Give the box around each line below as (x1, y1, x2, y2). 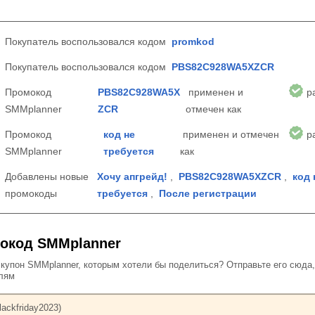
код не (103, 128, 135, 140)
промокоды (5, 187, 63, 199)
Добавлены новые (5, 170, 89, 182)
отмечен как (186, 103, 242, 115)
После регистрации (158, 187, 257, 199)
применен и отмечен (180, 128, 280, 140)
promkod (172, 35, 214, 47)
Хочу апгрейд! (96, 170, 167, 182)
